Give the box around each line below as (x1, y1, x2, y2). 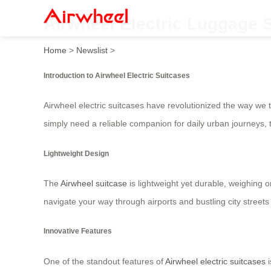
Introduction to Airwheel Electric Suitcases (44, 71, 190, 79)
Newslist (76, 45, 108, 55)
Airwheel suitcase (60, 178, 127, 189)
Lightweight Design (44, 149, 109, 157)
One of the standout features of (44, 256, 165, 266)
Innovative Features (44, 227, 112, 235)
